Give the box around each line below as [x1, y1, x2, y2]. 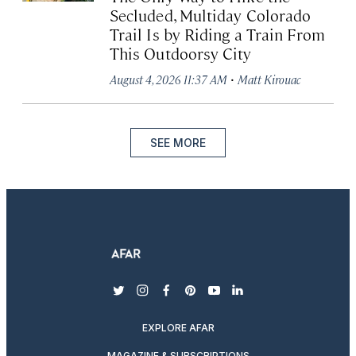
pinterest [188, 288, 247, 308]
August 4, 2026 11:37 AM [110, 72, 227, 87]
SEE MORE [150, 136, 206, 150]
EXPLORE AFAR [141, 322, 215, 335]
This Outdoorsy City [110, 42, 252, 64]
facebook [164, 288, 222, 308]
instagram [141, 288, 206, 308]
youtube [212, 288, 265, 308]
